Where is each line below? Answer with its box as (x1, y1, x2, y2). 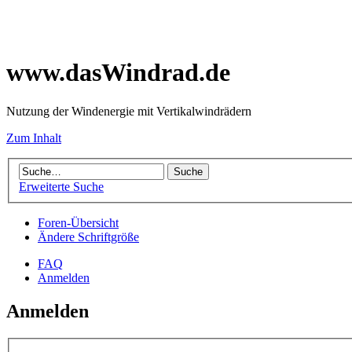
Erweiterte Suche (19, 180, 104, 194)
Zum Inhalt (6, 130, 61, 145)
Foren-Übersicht (38, 216, 119, 230)
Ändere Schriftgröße (38, 230, 139, 244)
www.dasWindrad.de (6, 58, 230, 87)
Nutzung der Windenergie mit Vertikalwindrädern (6, 104, 251, 118)
